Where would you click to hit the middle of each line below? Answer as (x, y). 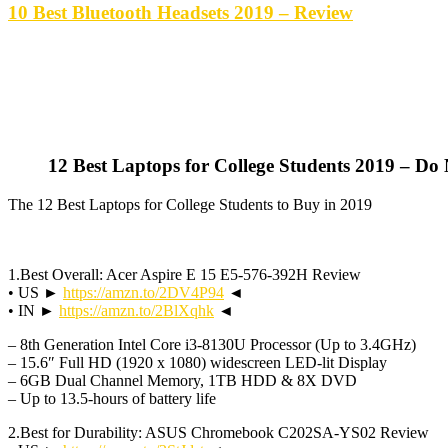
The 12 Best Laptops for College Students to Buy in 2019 (190, 204)
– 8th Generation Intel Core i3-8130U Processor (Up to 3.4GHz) (212, 344)
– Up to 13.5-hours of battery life (112, 398)
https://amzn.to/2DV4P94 (143, 292)
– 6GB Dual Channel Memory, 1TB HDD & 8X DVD (182, 380)
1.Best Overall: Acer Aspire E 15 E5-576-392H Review (184, 274)
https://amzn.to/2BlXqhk (136, 310)
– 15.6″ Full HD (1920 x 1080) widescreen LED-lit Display (197, 362)
